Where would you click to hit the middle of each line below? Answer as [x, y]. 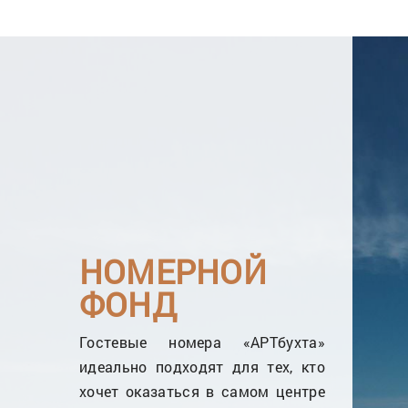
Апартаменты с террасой [237, 380]
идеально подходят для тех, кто [202, 366]
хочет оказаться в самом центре [202, 391]
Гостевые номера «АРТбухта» [202, 342]
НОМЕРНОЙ [173, 271]
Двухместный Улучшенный [244, 138]
